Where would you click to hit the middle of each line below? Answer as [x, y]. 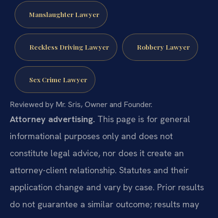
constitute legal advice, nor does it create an [97, 153]
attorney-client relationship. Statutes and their [99, 170]
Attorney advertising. [52, 119]
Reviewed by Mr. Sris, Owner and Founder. [81, 104]
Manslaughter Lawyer [64, 14]
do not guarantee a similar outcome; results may [104, 204]
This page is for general [143, 119]
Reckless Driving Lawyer [69, 46]
